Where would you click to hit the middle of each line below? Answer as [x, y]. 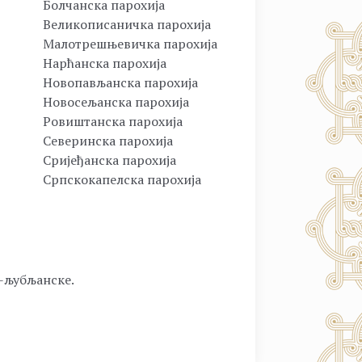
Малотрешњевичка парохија [130, 44]
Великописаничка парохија [127, 25]
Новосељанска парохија [116, 102]
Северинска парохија [108, 141]
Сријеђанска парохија [109, 160]
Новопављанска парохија [120, 83]
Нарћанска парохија [105, 63]
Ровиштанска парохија [113, 122]
